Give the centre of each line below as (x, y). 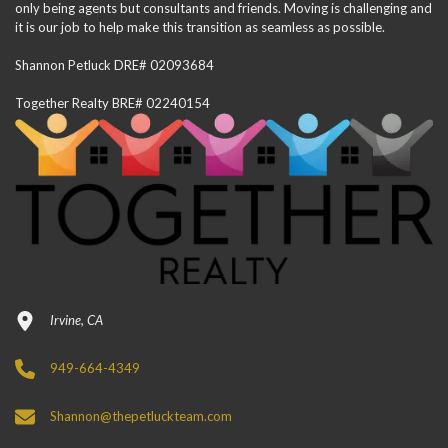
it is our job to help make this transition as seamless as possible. (200, 27)
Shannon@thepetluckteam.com (141, 416)
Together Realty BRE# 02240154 (112, 103)
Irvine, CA (76, 320)
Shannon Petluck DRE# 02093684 (114, 65)
